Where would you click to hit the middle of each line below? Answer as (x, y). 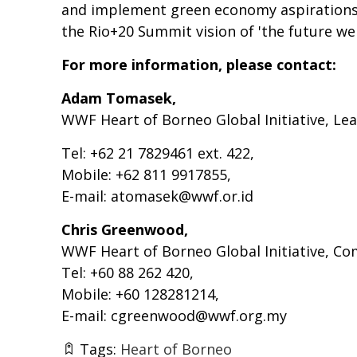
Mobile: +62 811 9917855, (146, 175)
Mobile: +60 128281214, (140, 294)
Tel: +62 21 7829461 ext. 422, (158, 153)
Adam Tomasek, (119, 98)
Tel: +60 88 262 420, (127, 273)
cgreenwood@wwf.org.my (199, 316)
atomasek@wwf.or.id (182, 196)
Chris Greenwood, (125, 230)
